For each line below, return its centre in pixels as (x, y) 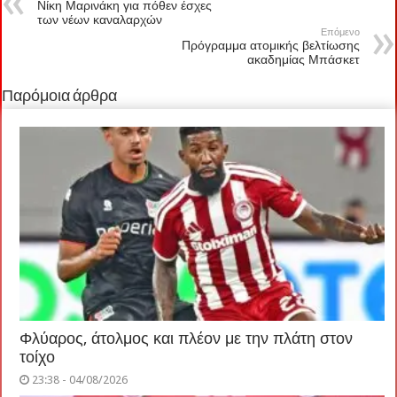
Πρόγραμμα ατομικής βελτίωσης (270, 46)
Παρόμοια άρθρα (60, 97)
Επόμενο (340, 33)
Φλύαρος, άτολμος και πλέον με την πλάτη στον (187, 339)
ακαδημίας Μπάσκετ (303, 60)
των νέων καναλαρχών (100, 20)
